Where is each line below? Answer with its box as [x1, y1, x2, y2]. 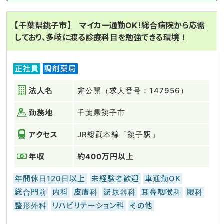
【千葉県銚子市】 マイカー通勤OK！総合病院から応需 [14, 20, 205, 30]
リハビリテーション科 [52, 201, 124, 210]
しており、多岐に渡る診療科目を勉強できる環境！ [14, 32, 188, 42]
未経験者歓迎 [91, 174, 139, 183]
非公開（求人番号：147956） [77, 86, 188, 95]
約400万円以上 [77, 152, 142, 161]
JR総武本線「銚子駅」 [77, 130, 160, 139]
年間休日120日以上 [15, 174, 86, 183]
